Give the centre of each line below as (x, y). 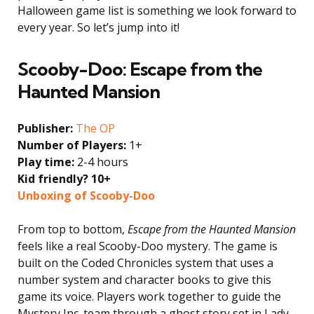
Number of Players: (72, 145)
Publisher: (45, 129)
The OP (95, 129)
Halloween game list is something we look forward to (157, 11)
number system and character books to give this (144, 280)
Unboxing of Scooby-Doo (86, 196)
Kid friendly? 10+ (64, 179)
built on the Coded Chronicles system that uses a (145, 263)
